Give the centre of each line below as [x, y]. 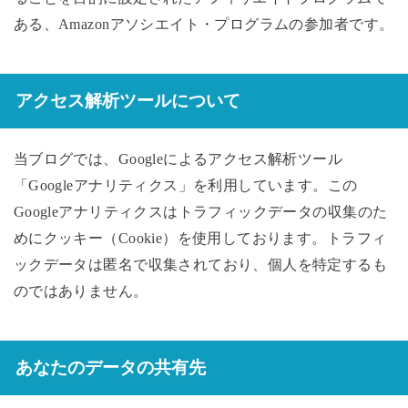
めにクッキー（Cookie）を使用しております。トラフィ [200, 238]
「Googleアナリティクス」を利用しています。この [185, 185]
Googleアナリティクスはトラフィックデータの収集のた [200, 211]
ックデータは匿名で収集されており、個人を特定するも [200, 264]
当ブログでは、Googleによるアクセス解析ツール [178, 158]
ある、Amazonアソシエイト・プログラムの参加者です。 [204, 24]
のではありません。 [81, 291]
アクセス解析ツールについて [127, 100]
